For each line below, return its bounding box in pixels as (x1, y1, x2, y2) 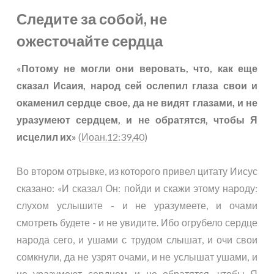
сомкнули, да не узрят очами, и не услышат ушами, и (17, 251, 257, 262)
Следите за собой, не (17, 9, 167, 28)
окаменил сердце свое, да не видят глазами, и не (17, 97, 257, 108)
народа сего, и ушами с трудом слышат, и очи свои (17, 234, 257, 245)
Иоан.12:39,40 (81, 131, 144, 143)
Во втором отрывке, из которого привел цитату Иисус (17, 165, 257, 177)
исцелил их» (17, 131, 76, 143)
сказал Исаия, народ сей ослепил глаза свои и (17, 80, 257, 91)
